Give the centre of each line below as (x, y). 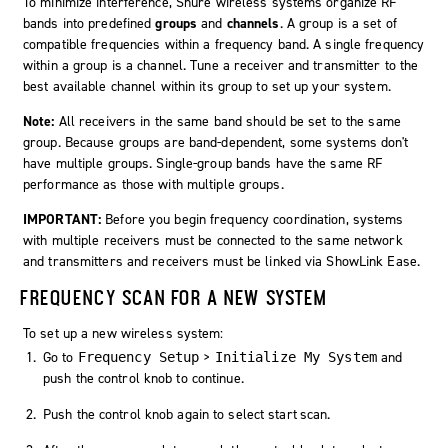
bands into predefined (89, 23)
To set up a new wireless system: (123, 333)
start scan (298, 414)
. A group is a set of (338, 23)
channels (253, 23)
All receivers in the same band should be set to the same (229, 121)
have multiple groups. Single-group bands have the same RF (203, 163)
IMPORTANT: (62, 219)
